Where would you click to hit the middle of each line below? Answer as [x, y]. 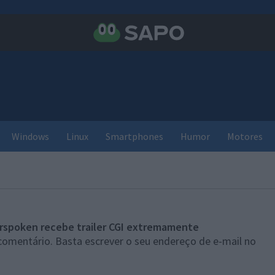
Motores [245, 136]
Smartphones [134, 136]
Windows [30, 136]
